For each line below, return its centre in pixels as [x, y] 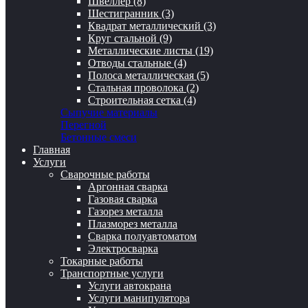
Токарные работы [102, 261]
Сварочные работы [105, 175]
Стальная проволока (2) [143, 88]
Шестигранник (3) [131, 14]
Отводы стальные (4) [137, 63]
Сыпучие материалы [109, 113]
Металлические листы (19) [151, 51]
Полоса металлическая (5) [148, 76]
